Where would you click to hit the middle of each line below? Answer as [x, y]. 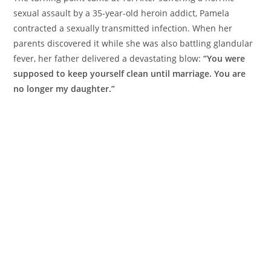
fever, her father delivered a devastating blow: [109, 58]
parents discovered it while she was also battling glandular [133, 43]
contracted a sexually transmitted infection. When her [123, 28]
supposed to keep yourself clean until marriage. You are [130, 73]
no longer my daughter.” [64, 89]
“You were [224, 58]
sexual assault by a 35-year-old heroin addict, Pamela [122, 13]
